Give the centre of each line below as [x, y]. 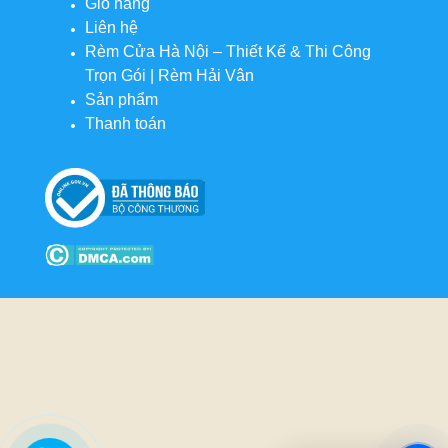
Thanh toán [125, 123]
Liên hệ [111, 27]
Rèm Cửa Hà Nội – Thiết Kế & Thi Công [228, 51]
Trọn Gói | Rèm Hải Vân [169, 75]
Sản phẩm [121, 99]
